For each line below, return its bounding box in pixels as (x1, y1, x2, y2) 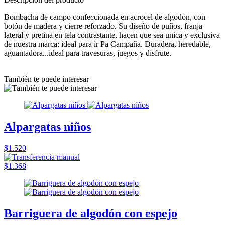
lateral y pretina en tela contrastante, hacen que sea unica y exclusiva (4, 30, 220, 39)
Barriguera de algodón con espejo (4, 206, 177, 220)
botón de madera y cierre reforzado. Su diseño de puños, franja (4, 21, 202, 30)
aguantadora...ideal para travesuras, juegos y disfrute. (4, 48, 171, 57)
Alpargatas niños (4, 120, 91, 133)
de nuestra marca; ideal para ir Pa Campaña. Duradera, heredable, (4, 39, 211, 48)
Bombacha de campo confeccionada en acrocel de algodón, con (4, 12, 205, 21)
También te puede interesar (4, 74, 89, 83)
